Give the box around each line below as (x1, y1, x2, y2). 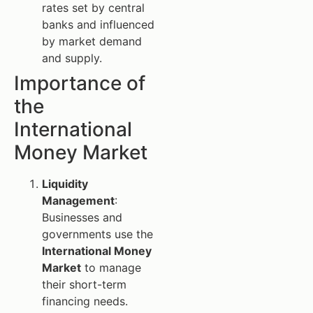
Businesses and (42, 210, 122, 224)
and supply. (42, 50, 102, 65)
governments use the (42, 226, 153, 241)
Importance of (14, 71, 145, 95)
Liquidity (42, 176, 88, 191)
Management (42, 193, 115, 208)
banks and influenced (42, 17, 154, 31)
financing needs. (42, 293, 128, 308)
